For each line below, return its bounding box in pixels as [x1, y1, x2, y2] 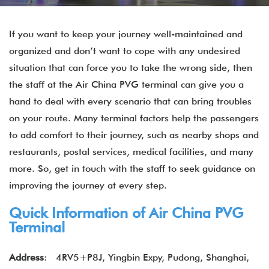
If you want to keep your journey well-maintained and [9, 28, 243, 40]
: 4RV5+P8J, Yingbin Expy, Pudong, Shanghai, [44, 252, 249, 263]
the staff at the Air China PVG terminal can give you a [9, 79, 244, 90]
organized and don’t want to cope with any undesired [9, 45, 240, 56]
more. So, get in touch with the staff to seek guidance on [9, 163, 255, 174]
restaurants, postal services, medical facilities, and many [9, 146, 253, 157]
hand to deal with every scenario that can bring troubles [9, 95, 252, 107]
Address [9, 252, 44, 263]
